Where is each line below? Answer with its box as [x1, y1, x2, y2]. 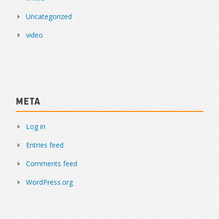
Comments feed [26, 158, 77, 168]
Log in [26, 121, 45, 131]
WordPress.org [26, 177, 73, 187]
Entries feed [26, 140, 64, 150]
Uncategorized [26, 11, 72, 21]
